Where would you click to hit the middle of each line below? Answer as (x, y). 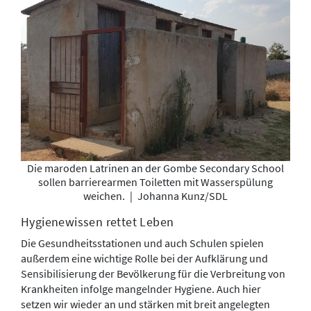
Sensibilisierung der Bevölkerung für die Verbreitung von (153, 273)
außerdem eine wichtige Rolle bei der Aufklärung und (144, 258)
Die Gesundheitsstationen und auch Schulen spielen (142, 243)
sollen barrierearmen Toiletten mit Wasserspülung (155, 182)
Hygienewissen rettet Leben (98, 221)
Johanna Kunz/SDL (182, 195)
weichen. (105, 195)
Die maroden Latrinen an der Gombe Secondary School (155, 168)
